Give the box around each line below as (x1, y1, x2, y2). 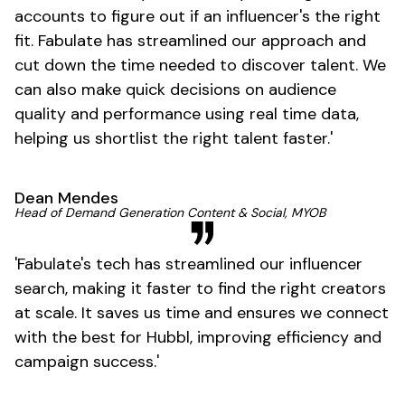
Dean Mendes (14, 186, 118, 209)
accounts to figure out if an (14, 5, 226, 27)
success (93, 350, 154, 372)
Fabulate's (17, 252, 91, 275)
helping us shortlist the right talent (14, 127, 283, 149)
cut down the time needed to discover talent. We (14, 53, 386, 76)
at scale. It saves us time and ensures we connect (14, 301, 389, 324)
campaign (14, 350, 93, 372)
